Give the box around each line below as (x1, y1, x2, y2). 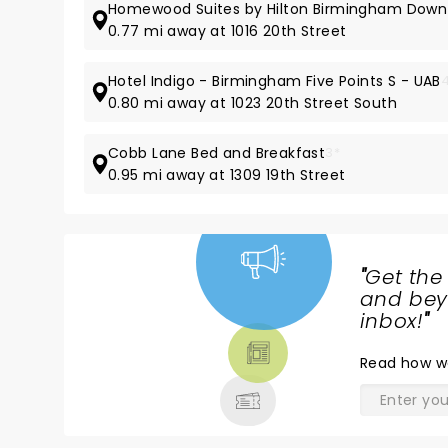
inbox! (359, 307, 424, 335)
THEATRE (96, 331, 196, 363)
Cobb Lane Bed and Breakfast (108, 143, 326, 163)
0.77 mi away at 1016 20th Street (108, 21, 347, 41)
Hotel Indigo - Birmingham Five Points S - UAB (108, 71, 441, 91)
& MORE (96, 355, 187, 387)
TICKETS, (96, 307, 194, 339)
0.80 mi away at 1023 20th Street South (108, 93, 397, 113)
